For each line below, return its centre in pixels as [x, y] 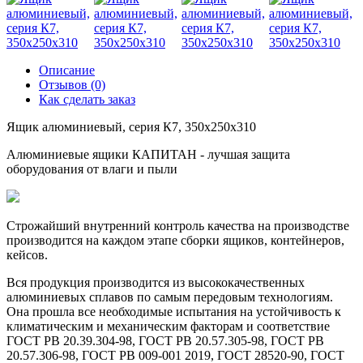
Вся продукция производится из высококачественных [156, 283]
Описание [67, 70]
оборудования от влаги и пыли [92, 169]
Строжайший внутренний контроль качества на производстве [178, 226]
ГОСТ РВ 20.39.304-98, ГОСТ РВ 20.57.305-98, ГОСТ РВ [165, 341]
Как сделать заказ [87, 100]
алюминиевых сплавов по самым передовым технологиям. [170, 297]
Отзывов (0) [72, 85]
